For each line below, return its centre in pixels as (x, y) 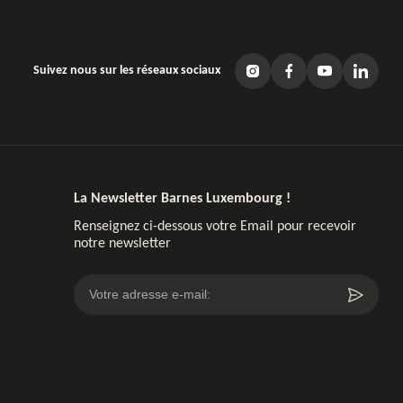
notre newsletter (122, 244)
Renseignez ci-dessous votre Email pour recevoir (215, 227)
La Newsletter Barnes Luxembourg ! (182, 199)
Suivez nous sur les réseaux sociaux (127, 70)
